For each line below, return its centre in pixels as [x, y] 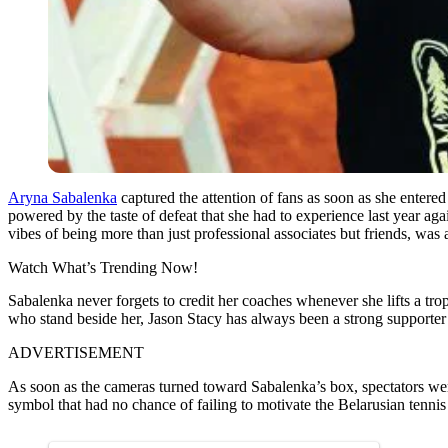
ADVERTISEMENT [76, 352]
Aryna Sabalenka [62, 197]
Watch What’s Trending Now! [103, 267]
